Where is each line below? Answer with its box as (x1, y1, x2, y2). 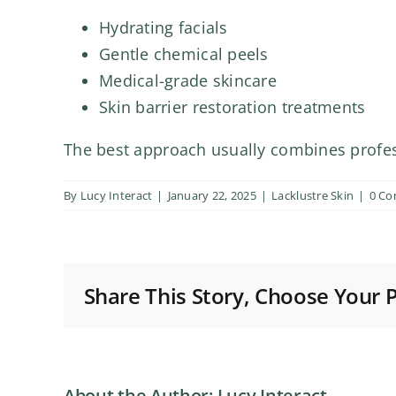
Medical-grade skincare (99, 70, 277, 92)
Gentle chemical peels (99, 43, 269, 65)
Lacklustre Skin (271, 187, 354, 204)
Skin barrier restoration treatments (99, 96, 366, 118)
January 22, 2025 (167, 187, 256, 204)
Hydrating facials (99, 17, 228, 39)
